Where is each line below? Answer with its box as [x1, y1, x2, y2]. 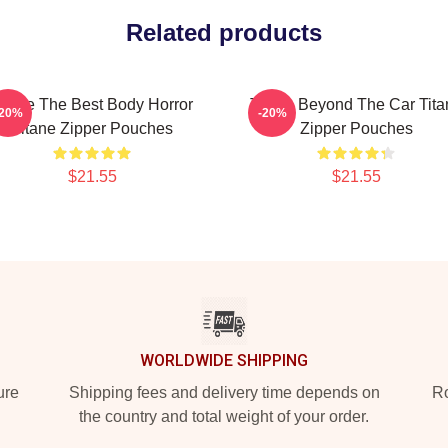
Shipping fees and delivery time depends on [68, 384, 380, 401]
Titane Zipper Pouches [11, 120, 173, 137]
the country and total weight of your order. [79, 408, 369, 425]
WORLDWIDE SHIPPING [140, 351, 308, 370]
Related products [126, 19, 322, 46]
